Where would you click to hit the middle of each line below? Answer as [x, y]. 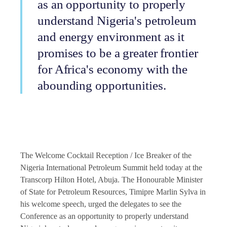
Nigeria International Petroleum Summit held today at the [111, 167]
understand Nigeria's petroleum [117, 21]
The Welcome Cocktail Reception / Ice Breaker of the [106, 155]
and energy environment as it [111, 37]
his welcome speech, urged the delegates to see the [101, 204]
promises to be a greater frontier [118, 53]
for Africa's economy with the [113, 69]
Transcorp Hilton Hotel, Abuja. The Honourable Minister [111, 180]
